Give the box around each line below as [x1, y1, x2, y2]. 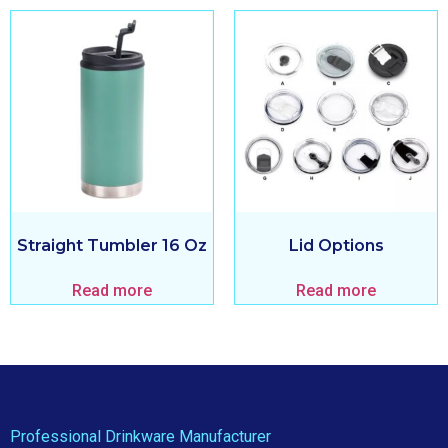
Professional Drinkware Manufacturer [10, 426, 271, 446]
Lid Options [288, 235, 384, 255]
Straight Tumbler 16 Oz [17, 235, 207, 255]
